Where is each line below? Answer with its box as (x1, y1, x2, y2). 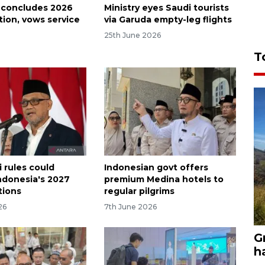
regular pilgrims (104, 186, 174, 197)
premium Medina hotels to (104, 174, 224, 185)
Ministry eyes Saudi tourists (104, 2, 229, 14)
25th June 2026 (104, 31, 161, 40)
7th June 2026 (104, 202, 157, 211)
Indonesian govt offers (104, 162, 208, 173)
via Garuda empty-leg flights (104, 14, 232, 25)
